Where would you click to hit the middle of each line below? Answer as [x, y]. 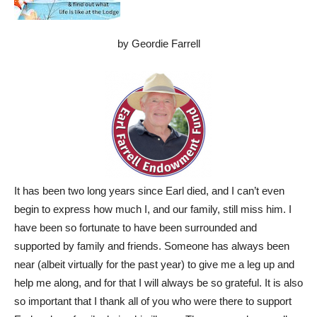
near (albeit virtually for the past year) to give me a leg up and [154, 264]
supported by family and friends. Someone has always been [152, 246]
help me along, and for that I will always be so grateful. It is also [158, 283]
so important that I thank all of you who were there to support [153, 301]
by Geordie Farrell [158, 44]
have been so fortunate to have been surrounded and [136, 227]
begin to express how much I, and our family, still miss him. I [153, 209]
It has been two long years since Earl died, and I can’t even [149, 191]
